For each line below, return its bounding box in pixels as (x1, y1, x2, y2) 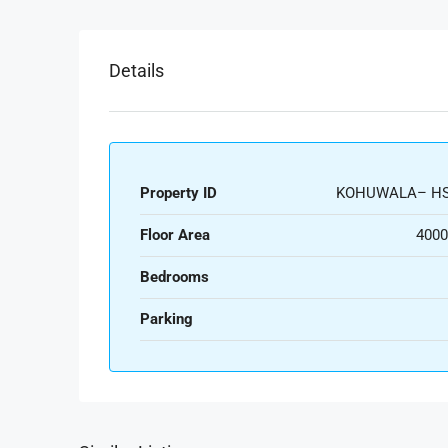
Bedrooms (140, 268, 209, 286)
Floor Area (140, 226, 210, 244)
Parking (140, 310, 193, 328)
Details (109, 60, 164, 81)
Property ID (140, 184, 217, 202)
